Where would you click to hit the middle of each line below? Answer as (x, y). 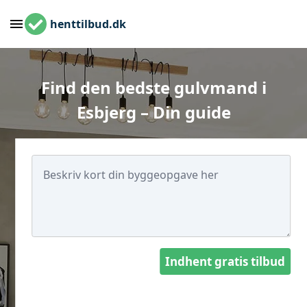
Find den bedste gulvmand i (153, 87)
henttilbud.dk (88, 24)
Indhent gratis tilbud (225, 261)
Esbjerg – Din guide (153, 112)
